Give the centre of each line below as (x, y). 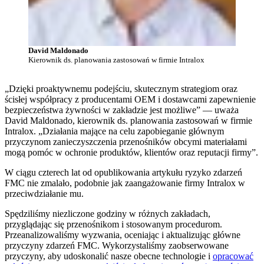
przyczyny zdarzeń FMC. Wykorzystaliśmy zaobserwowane (117, 246)
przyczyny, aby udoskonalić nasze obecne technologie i (109, 256)
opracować (233, 256)
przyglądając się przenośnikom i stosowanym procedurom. (113, 225)
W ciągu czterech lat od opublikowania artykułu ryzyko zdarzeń (123, 173)
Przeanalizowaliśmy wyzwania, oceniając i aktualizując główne (123, 235)
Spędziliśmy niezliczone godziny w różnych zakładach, (108, 214)
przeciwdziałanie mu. (44, 194)
